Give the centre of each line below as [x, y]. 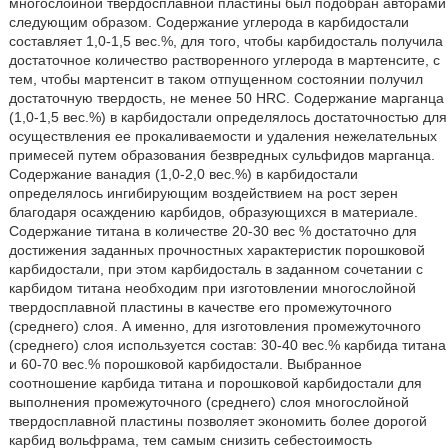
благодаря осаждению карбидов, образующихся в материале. [213, 211]
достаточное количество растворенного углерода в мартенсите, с [224, 59]
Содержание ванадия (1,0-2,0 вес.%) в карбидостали [183, 173]
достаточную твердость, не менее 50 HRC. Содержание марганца [226, 97]
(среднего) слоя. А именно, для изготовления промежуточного [214, 325]
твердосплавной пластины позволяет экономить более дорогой [217, 420]
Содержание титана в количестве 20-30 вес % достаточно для [212, 230]
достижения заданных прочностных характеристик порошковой [216, 249]
